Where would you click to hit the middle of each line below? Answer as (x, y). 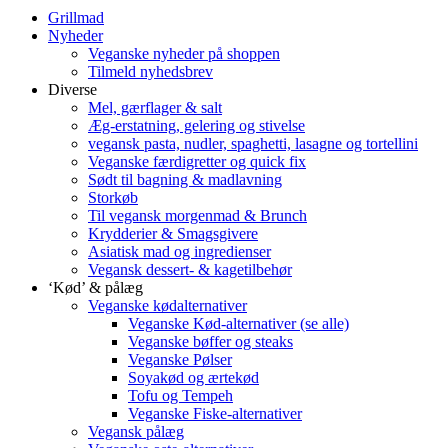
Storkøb (113, 197)
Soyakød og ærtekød (193, 377)
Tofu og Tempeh (180, 395)
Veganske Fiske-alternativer (215, 413)
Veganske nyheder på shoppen (184, 53)
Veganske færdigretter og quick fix (197, 161)
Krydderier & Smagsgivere (173, 233)
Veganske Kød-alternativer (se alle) (238, 323)
